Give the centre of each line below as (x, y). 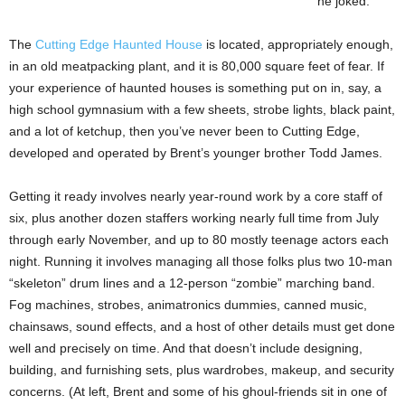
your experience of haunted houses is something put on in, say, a (195, 87)
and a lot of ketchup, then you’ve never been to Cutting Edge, (184, 131)
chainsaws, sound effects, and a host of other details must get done (202, 326)
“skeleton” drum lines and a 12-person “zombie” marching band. (192, 283)
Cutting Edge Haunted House (119, 44)
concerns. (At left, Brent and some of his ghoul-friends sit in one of (198, 391)
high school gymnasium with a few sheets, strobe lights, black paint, (202, 109)
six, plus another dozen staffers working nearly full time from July (194, 217)
